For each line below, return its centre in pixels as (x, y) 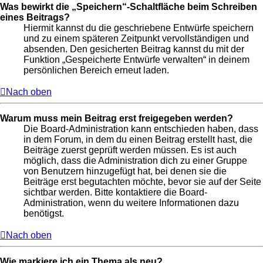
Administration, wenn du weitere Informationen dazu (131, 203)
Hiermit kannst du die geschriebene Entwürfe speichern (139, 28)
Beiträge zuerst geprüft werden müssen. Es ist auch (130, 150)
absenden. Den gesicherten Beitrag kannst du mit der (134, 49)
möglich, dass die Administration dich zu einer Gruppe (135, 161)
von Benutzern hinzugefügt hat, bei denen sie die (125, 171)
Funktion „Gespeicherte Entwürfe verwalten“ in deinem (136, 60)
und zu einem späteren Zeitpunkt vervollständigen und (136, 39)
